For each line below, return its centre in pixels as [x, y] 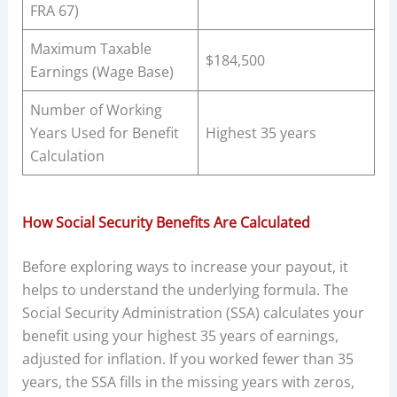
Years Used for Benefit [104, 133]
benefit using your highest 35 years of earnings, [180, 336]
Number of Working [96, 110]
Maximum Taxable [90, 49]
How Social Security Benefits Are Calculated [166, 223]
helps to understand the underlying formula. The [185, 290]
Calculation [67, 156]
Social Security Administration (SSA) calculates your [193, 313]
